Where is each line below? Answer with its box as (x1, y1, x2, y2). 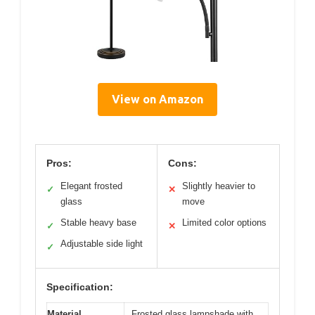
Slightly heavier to (182, 180, 255, 191)
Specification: (46, 281, 113, 292)
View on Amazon (112, 92, 203, 105)
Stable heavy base (60, 217, 136, 228)
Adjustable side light (60, 238, 143, 249)
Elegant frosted (60, 180, 122, 191)
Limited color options (182, 217, 266, 228)
